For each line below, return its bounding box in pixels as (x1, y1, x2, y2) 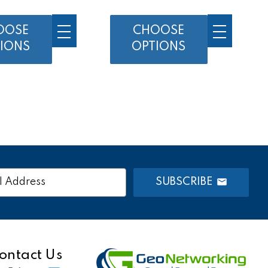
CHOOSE (133, 25, 185, 37)
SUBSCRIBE (156, 176, 212, 187)
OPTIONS (132, 41, 186, 53)
